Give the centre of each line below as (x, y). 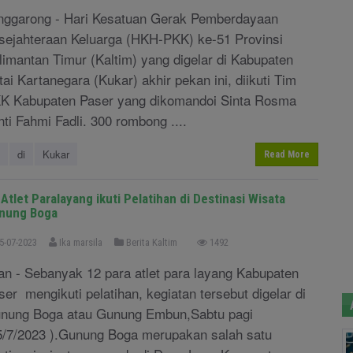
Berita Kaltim (150, 242)
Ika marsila (80, 242)
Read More (287, 154)
